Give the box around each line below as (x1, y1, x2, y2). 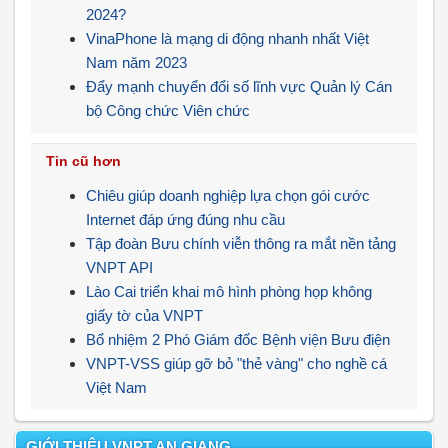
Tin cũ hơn (46, 153, 121, 169)
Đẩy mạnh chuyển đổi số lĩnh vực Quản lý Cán (86, 78, 392, 95)
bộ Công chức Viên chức (86, 102, 250, 119)
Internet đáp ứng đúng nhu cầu (86, 211, 285, 228)
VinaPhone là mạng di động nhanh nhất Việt (86, 30, 369, 47)
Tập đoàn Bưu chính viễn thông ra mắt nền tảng (86, 235, 396, 252)
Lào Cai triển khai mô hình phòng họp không (86, 283, 372, 300)
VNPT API (86, 259, 153, 276)
